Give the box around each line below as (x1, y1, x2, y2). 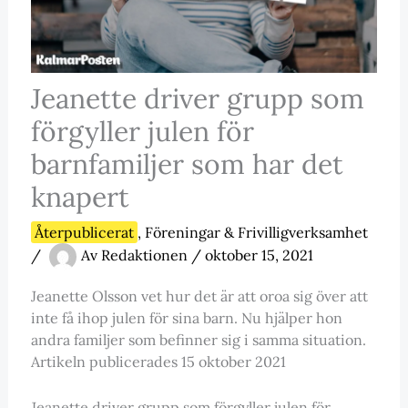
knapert (30, 179, 129, 215)
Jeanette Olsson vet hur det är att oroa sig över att (30, 287, 368, 306)
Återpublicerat (34, 223, 134, 242)
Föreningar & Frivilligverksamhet (144, 223, 368, 242)
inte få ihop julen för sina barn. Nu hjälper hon (30, 309, 342, 328)
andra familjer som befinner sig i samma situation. (30, 331, 366, 350)
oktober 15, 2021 (204, 246, 313, 265)
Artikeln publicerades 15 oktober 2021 (30, 352, 286, 372)
